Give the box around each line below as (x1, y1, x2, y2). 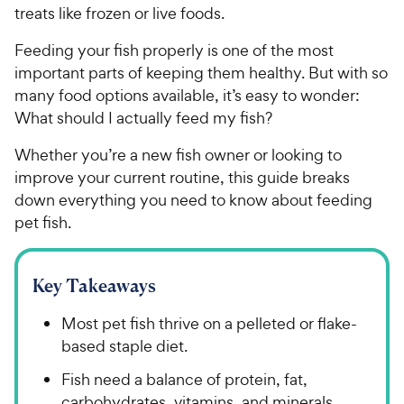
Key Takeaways (32, 273, 156, 297)
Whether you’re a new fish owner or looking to (14, 143, 342, 165)
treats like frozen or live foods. (14, 2, 225, 23)
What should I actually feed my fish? (14, 106, 272, 128)
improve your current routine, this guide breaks (14, 166, 350, 188)
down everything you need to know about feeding (14, 188, 372, 210)
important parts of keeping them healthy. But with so (14, 61, 388, 83)
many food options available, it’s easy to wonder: (14, 84, 360, 106)
